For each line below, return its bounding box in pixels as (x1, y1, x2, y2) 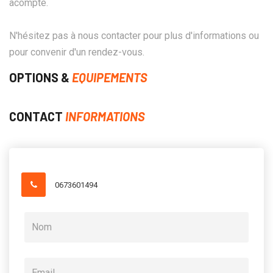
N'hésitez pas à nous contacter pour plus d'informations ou (9, 29, 259, 41)
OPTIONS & (9, 69, 72, 85)
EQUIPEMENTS (72, 69, 147, 85)
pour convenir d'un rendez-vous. (9, 46, 144, 58)
